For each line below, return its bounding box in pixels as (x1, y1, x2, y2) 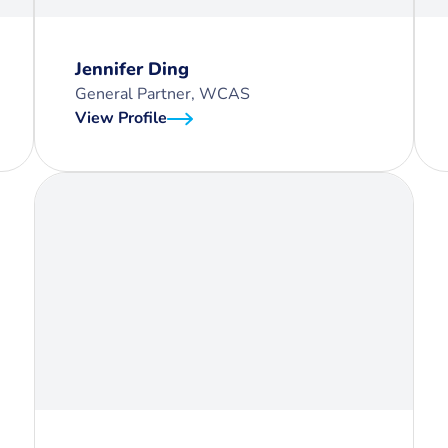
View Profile (75, 107, 167, 129)
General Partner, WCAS (75, 83, 250, 105)
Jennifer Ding (75, 57, 189, 81)
